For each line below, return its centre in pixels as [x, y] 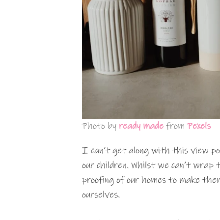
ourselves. [101, 195]
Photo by [100, 126]
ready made [141, 126]
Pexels [199, 126]
